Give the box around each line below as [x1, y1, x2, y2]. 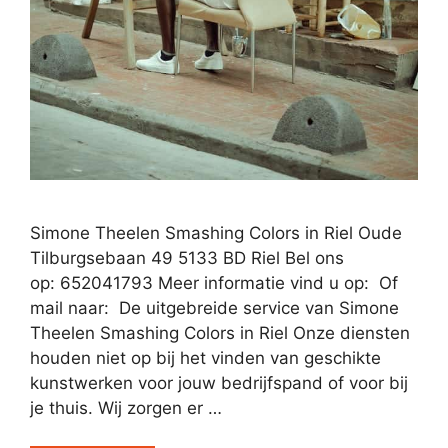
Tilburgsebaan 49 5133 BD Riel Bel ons [30, 247, 344, 268]
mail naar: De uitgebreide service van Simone [30, 297, 399, 318]
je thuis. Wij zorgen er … [30, 397, 222, 418]
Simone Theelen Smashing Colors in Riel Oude [30, 222, 402, 243]
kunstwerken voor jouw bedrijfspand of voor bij [30, 372, 408, 393]
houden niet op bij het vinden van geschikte [30, 347, 381, 368]
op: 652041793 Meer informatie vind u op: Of [30, 272, 398, 293]
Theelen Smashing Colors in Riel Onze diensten [30, 322, 410, 343]
